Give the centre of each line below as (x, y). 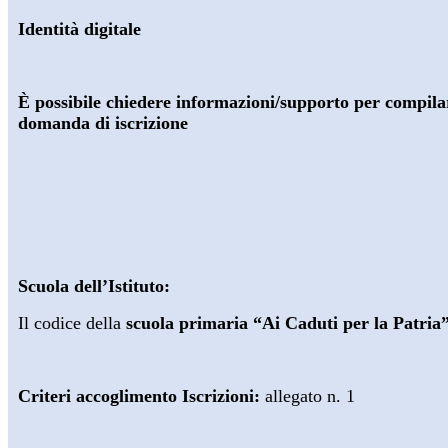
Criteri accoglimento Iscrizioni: (141, 396)
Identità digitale (79, 29)
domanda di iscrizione (103, 123)
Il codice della (72, 323)
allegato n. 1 (310, 396)
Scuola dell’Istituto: (94, 286)
